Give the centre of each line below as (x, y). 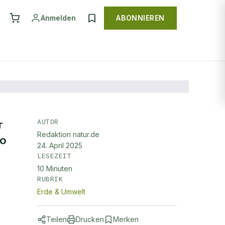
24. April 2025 (60, 145)
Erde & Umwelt (61, 192)
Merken (126, 219)
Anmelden (59, 18)
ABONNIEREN (140, 18)
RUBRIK (50, 179)
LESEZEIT (54, 156)
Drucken (90, 219)
